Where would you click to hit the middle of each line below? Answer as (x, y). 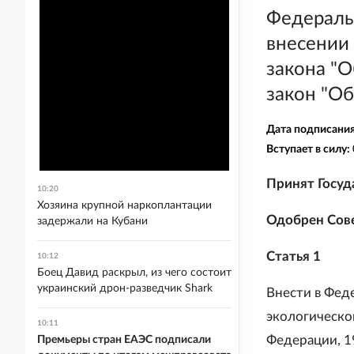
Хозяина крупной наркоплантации (124, 205)
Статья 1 (294, 256)
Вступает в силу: (309, 149)
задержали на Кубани (92, 221)
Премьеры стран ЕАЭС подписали (124, 340)
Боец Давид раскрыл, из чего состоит (134, 273)
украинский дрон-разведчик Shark (125, 288)
